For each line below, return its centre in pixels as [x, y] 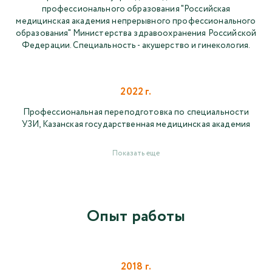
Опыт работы [136, 217]
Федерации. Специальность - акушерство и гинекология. [136, 46]
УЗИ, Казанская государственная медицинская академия [136, 125]
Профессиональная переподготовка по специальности [136, 113]
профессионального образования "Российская [136, 9]
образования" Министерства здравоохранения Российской [136, 34]
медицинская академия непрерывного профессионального [136, 22]
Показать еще [136, 154]
